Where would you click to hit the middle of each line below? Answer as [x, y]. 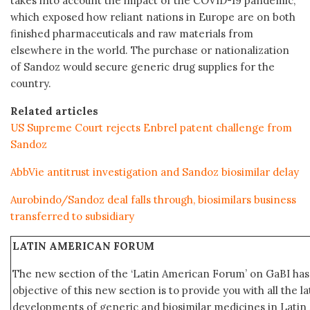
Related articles [54, 111]
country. [31, 83]
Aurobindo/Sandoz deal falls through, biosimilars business [153, 199]
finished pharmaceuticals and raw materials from [132, 33]
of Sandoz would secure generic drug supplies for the [143, 66]
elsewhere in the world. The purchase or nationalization [150, 50]
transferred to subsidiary [72, 216]
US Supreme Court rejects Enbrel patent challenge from [151, 127]
